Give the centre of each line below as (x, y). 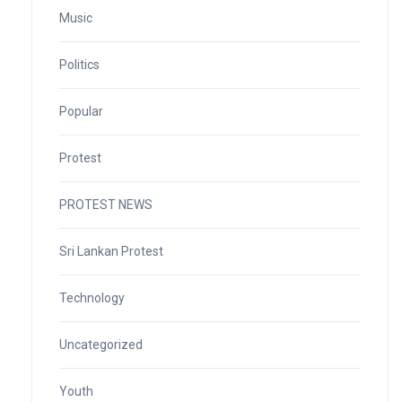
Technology (92, 297)
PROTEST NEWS (106, 204)
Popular (81, 111)
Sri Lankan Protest (111, 251)
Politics (79, 64)
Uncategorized (101, 344)
